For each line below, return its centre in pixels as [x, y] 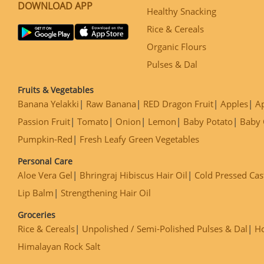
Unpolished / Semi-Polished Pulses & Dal [165, 229]
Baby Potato [208, 121]
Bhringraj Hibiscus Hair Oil [133, 175]
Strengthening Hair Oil [106, 193]
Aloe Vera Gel [45, 175]
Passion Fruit [44, 121]
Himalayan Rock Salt [59, 246]
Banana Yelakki [48, 104]
